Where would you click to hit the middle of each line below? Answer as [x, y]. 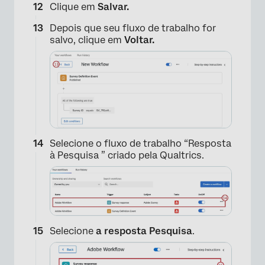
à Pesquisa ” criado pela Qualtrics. [127, 156]
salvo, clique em [87, 40]
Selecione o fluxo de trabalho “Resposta [140, 144]
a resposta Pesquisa [144, 231]
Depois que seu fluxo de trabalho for [133, 28]
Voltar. [139, 40]
